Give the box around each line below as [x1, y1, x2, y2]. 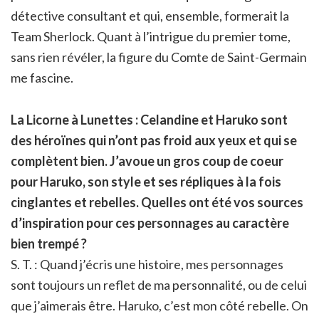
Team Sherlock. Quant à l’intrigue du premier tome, [11, 28, 291, 44]
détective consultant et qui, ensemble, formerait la [11, 7, 289, 23]
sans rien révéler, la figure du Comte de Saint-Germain [11, 48, 307, 65]
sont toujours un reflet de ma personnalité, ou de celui [11, 276, 307, 293]
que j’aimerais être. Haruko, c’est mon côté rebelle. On [11, 297, 308, 313]
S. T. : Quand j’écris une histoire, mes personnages [11, 256, 283, 272]
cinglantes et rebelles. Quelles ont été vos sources [11, 194, 303, 210]
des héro [11, 132, 61, 148]
